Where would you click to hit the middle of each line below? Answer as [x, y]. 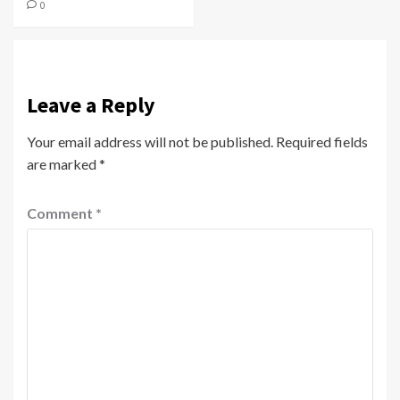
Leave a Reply [91, 105]
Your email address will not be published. [150, 142]
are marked [63, 164]
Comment [61, 213]
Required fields [322, 142]
